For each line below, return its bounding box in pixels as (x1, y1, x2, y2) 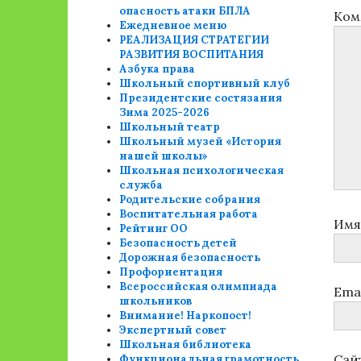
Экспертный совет (119, 323, 227, 337)
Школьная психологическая (119, 164, 284, 177)
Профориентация (119, 265, 223, 279)
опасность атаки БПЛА (119, 4, 251, 18)
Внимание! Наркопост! (119, 309, 252, 322)
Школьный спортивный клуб (119, 77, 291, 90)
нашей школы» (119, 149, 209, 163)
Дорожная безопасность (119, 251, 261, 264)
